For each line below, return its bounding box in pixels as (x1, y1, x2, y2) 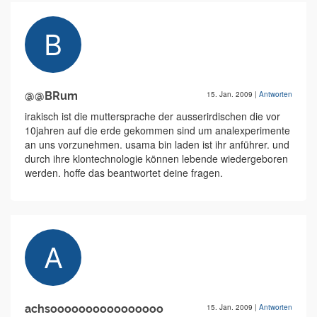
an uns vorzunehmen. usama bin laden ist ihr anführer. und (25, 137, 289, 151)
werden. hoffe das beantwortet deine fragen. (25, 166, 223, 180)
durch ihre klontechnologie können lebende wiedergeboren (25, 151, 288, 166)
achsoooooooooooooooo (25, 302, 163, 316)
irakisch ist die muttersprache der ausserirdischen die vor (25, 109, 280, 123)
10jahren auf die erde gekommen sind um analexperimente (25, 123, 290, 137)
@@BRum (25, 89, 78, 103)
